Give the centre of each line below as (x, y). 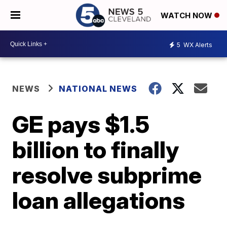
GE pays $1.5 (81, 124)
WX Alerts (197, 45)
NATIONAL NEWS (98, 89)
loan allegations (99, 200)
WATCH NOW (187, 16)
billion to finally (96, 149)
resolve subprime (107, 175)
